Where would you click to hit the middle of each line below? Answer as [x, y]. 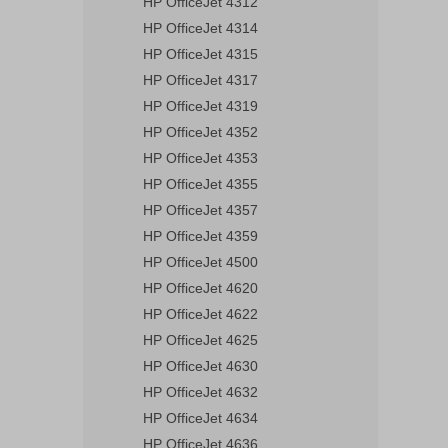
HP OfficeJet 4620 [200, 288]
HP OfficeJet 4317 [200, 80]
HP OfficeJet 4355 [200, 184]
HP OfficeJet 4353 [200, 158]
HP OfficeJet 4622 [200, 314]
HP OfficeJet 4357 [200, 210]
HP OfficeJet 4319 [200, 106]
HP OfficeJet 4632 [200, 392]
